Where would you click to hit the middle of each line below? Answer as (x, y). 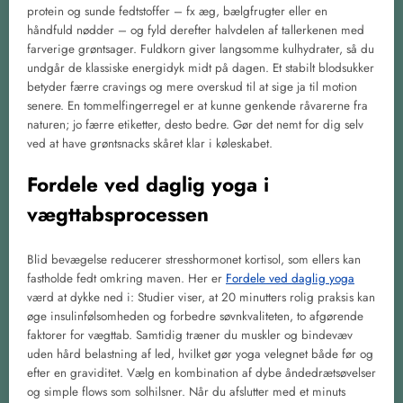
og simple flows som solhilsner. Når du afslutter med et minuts (186, 391)
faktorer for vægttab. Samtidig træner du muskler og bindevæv (190, 335)
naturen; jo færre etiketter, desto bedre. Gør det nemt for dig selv (195, 124)
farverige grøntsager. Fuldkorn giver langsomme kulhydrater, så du (201, 49)
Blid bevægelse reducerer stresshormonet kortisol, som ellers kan (194, 259)
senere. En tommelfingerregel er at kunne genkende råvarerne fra (197, 105)
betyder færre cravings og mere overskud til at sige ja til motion (192, 86)
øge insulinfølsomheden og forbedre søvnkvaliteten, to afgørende (195, 316)
